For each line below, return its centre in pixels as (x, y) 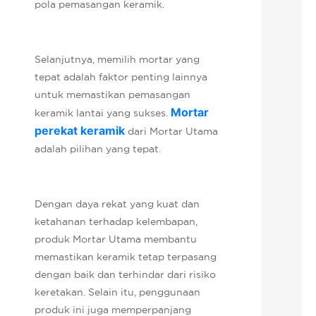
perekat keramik (80, 130)
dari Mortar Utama (172, 131)
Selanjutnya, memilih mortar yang (117, 59)
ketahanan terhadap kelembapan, (116, 221)
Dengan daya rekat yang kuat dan (117, 203)
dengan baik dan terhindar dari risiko (126, 274)
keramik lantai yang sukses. (103, 113)
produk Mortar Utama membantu (116, 239)
